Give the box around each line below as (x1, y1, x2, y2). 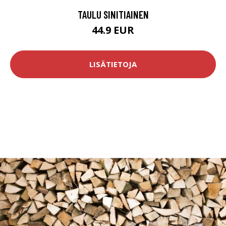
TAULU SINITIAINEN (77, 8, 149, 21)
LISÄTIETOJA (89, 59, 137, 70)
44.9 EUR (92, 23, 134, 37)
